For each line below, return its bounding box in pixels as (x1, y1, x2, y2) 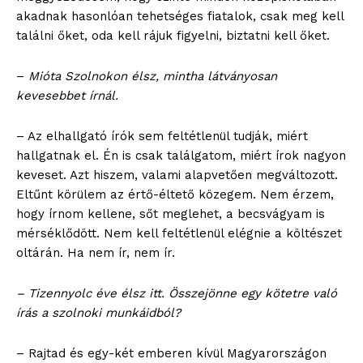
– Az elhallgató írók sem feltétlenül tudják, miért (16, 129, 308, 143)
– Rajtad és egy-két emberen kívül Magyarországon (16, 346, 327, 361)
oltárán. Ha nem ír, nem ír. (16, 246, 175, 260)
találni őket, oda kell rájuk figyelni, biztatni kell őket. (16, 28, 330, 43)
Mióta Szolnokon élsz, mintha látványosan (28, 69, 277, 83)
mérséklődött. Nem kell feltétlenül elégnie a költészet (16, 226, 342, 241)
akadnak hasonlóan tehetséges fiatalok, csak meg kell (16, 9, 344, 23)
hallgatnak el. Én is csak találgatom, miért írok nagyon (16, 148, 346, 163)
